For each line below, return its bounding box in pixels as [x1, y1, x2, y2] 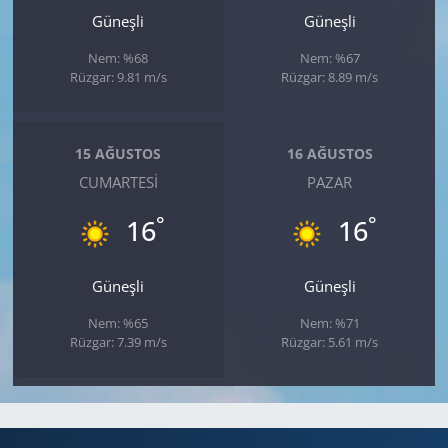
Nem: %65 [88, 313, 149, 332]
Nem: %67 [299, 48, 360, 67]
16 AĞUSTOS [286, 144, 373, 164]
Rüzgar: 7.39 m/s [69, 332, 167, 351]
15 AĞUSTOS [75, 144, 162, 164]
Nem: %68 [88, 48, 149, 67]
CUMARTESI [78, 171, 158, 192]
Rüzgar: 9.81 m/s [69, 67, 167, 86]
